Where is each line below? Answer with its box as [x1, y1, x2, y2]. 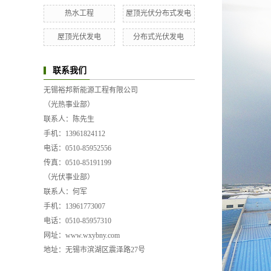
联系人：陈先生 [44, 114, 94, 123]
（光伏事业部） [44, 172, 94, 181]
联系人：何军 [44, 187, 87, 196]
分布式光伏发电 [133, 32, 184, 41]
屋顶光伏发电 [57, 32, 102, 41]
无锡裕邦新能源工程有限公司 [44, 85, 138, 94]
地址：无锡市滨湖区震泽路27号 [44, 245, 145, 254]
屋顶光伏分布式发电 [126, 8, 192, 18]
